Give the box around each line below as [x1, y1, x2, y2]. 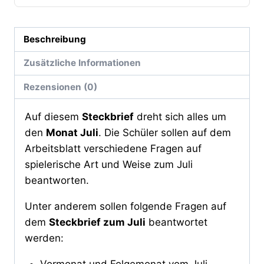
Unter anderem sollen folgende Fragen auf [25, 200, 226, 213]
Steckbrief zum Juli [49, 216, 146, 229]
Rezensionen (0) [24, 81, 98, 93]
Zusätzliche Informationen [24, 57, 141, 69]
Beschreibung [24, 34, 87, 45]
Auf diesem [25, 111, 82, 123]
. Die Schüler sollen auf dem [98, 127, 231, 139]
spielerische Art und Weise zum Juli [25, 159, 193, 171]
